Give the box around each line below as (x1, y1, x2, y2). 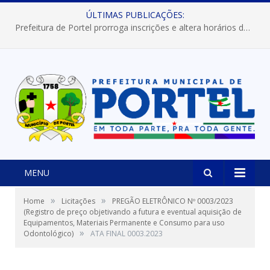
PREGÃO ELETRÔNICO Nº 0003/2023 (112, 196, 233, 207)
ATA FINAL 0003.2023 (90, 228, 163, 239)
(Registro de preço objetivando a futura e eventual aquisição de (24, 207, 242, 218)
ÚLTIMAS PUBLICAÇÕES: (86, 9, 184, 20)
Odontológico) (24, 228, 74, 239)
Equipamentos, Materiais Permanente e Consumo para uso (24, 218, 225, 228)
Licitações (61, 196, 95, 207)
